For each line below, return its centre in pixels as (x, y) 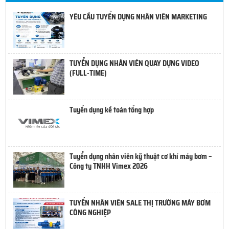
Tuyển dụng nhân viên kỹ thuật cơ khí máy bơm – (141, 157)
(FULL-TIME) (88, 73)
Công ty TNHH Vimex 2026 (109, 166)
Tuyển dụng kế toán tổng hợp (112, 110)
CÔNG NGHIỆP (90, 213)
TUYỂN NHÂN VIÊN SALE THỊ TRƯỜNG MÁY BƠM (140, 203)
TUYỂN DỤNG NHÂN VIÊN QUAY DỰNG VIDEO (134, 64)
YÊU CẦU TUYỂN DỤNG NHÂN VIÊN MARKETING (138, 17)
